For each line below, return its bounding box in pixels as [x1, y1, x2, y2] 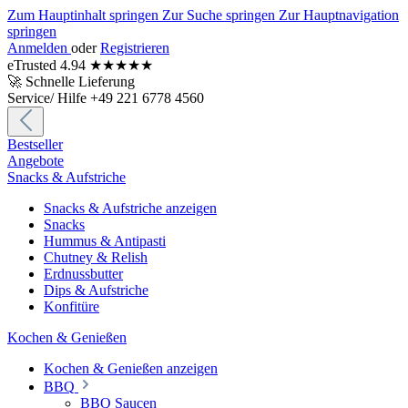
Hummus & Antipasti [44, 233, 166, 249]
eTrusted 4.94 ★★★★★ [7, 57, 153, 73]
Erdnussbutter [44, 266, 123, 281]
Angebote [7, 153, 64, 168]
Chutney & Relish [44, 250, 148, 265]
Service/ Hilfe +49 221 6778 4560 [7, 90, 204, 106]
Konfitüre [44, 299, 99, 314]
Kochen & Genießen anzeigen [44, 361, 218, 376]
